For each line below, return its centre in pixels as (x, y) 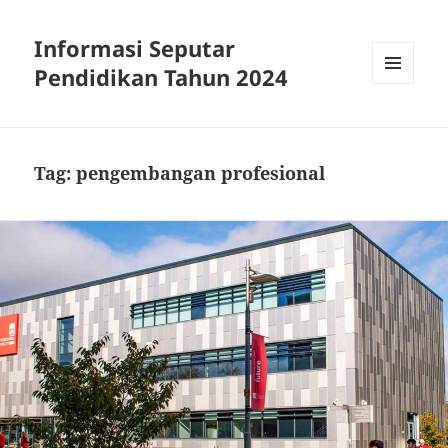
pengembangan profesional (201, 173)
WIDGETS (400, 126)
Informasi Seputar (135, 48)
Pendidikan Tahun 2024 (161, 77)
